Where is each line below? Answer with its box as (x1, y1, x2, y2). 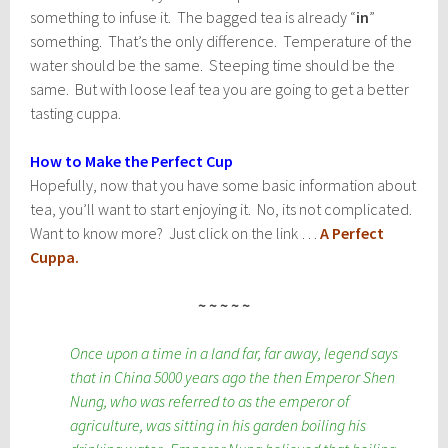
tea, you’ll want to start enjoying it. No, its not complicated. (30, 198, 416, 219)
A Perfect (320, 222, 385, 243)
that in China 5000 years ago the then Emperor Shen (70, 366, 396, 387)
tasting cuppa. (30, 102, 122, 123)
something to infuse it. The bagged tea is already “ (30, 6, 357, 27)
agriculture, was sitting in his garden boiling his (70, 414, 367, 435)
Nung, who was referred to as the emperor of (70, 390, 350, 411)
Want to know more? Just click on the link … (30, 222, 321, 243)
